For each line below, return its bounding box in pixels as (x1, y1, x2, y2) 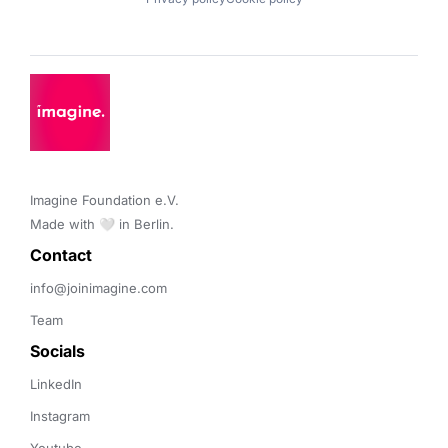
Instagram (30, 408, 90, 424)
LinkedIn (30, 376, 82, 392)
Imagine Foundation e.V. (30, 192, 183, 208)
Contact (30, 245, 96, 265)
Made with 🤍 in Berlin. (30, 216, 174, 232)
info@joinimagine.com (30, 280, 167, 296)
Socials (30, 341, 85, 361)
